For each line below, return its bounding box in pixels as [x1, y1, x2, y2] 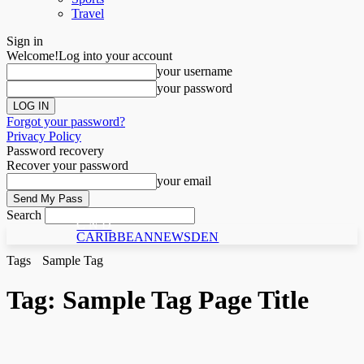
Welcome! [6, 49, 58, 63]
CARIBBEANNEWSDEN [76, 230, 219, 244]
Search [6, 208, 41, 222]
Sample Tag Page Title [63, 285, 309, 315]
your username [157, 64, 232, 78]
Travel [71, 6, 104, 20]
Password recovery [6, 144, 104, 158]
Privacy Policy [6, 129, 81, 143]
